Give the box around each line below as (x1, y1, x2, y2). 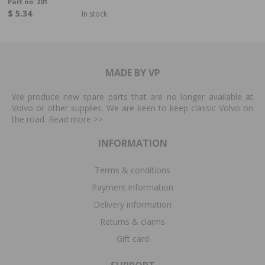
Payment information (92, 182, 173, 193)
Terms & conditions (95, 164, 170, 176)
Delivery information (93, 199, 172, 210)
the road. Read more (12, 114, 93, 125)
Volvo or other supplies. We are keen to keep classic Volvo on (12, 102, 253, 114)
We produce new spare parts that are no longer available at (12, 91, 253, 102)
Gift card (116, 233, 149, 244)
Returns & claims (100, 216, 165, 227)
